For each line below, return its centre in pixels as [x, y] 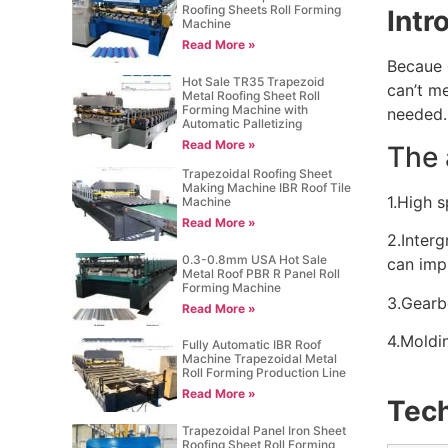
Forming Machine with [245, 109]
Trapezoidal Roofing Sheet [257, 173]
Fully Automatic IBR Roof [252, 345]
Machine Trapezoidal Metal [260, 359]
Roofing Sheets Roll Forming [262, 9]
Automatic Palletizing [242, 123]
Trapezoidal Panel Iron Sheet [264, 431]
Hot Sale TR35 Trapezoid [254, 81]
